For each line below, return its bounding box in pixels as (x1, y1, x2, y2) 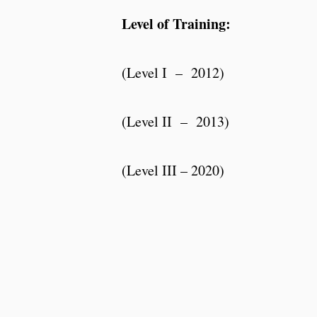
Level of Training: (122, 13, 231, 34)
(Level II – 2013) (122, 111, 229, 131)
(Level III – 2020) (122, 160, 224, 180)
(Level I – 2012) (122, 62, 224, 82)
